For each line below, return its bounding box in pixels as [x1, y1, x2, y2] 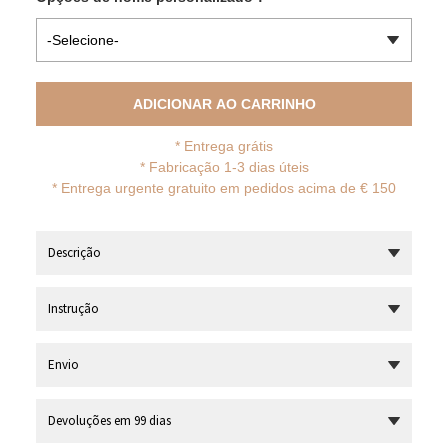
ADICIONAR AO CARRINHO [132, 96, 316, 112]
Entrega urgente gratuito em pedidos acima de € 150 [61, 180, 396, 196]
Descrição [48, 244, 101, 261]
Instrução [48, 300, 99, 317]
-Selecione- [47, 32, 119, 48]
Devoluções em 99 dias [48, 412, 171, 429]
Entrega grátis [184, 138, 273, 154]
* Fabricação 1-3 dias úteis [139, 159, 309, 175]
